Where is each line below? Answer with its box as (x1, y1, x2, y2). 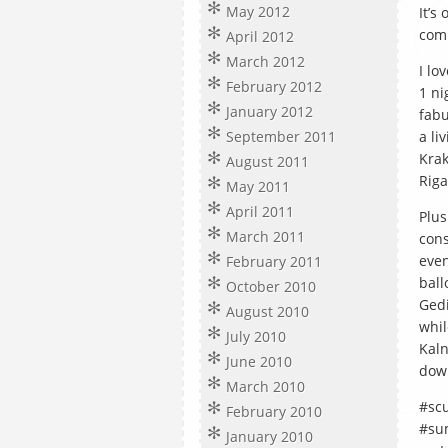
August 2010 (226, 302, 309, 321)
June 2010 (226, 352, 292, 371)
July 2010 (226, 327, 286, 346)
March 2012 (226, 52, 305, 71)
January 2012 (226, 102, 313, 121)
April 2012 (226, 27, 294, 46)
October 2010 (226, 277, 316, 296)
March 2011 (226, 227, 305, 246)
